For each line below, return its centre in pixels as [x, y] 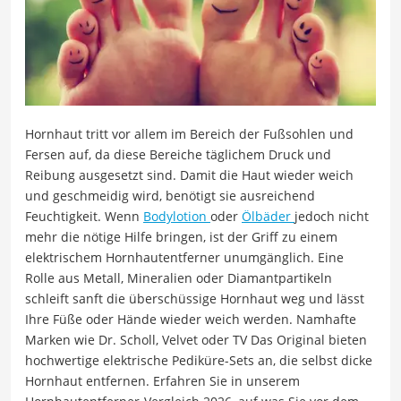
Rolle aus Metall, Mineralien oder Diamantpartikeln [179, 277]
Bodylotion [177, 216]
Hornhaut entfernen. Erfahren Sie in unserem [162, 380]
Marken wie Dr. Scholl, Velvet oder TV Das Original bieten [196, 339]
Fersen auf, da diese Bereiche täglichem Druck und [178, 154]
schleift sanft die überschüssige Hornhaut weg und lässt [195, 298]
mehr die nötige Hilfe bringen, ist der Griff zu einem [181, 236]
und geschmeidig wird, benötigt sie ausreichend [170, 195]
